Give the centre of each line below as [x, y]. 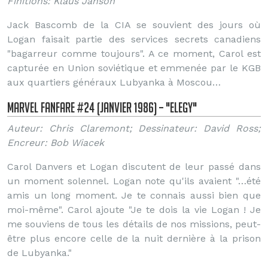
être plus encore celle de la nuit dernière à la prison [134, 238]
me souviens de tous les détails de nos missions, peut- [134, 224]
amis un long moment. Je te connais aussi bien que [134, 195]
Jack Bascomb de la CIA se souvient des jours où [134, 25]
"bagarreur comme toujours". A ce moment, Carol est [134, 54]
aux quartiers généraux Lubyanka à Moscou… [114, 82]
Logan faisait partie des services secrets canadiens [134, 39]
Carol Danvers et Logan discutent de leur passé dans [134, 167]
